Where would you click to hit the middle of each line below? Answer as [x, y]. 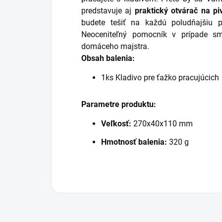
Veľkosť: [116, 123]
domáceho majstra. [115, 46]
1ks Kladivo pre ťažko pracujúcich [160, 77]
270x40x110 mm [162, 123]
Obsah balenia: [108, 58]
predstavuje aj [108, 10]
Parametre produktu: [119, 104]
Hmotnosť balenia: [134, 142]
